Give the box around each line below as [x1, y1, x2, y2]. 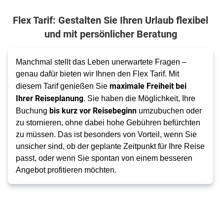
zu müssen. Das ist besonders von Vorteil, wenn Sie [16, 130, 197, 139]
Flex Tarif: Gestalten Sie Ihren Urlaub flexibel [13, 13, 208, 26]
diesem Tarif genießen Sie [16, 82, 110, 90]
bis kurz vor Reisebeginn [49, 105, 139, 115]
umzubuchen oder [139, 107, 202, 115]
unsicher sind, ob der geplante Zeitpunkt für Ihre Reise [16, 142, 205, 150]
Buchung [16, 107, 49, 115]
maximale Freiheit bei [110, 80, 186, 91]
